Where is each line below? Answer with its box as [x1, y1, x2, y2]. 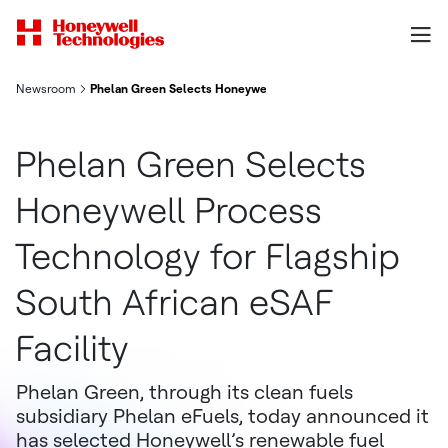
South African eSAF [14, 281, 333, 324]
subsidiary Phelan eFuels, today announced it [16, 404, 429, 428]
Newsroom [16, 82, 76, 96]
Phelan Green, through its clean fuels [16, 380, 353, 404]
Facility [14, 327, 129, 370]
